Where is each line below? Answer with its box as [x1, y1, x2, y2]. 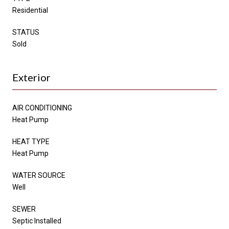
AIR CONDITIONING [12, 103, 72, 112]
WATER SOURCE [12, 171, 65, 179]
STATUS [12, 28, 39, 36]
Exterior [12, 71, 51, 83]
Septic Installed [12, 216, 61, 225]
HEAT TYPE [12, 137, 50, 146]
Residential [12, 6, 48, 14]
